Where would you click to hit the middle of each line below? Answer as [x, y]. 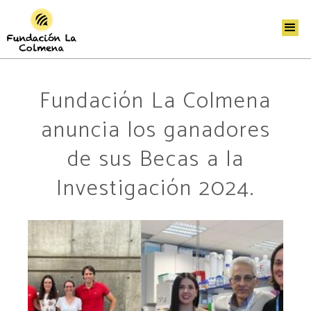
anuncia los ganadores [155, 130]
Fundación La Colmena [155, 101]
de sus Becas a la [155, 159]
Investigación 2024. [155, 188]
